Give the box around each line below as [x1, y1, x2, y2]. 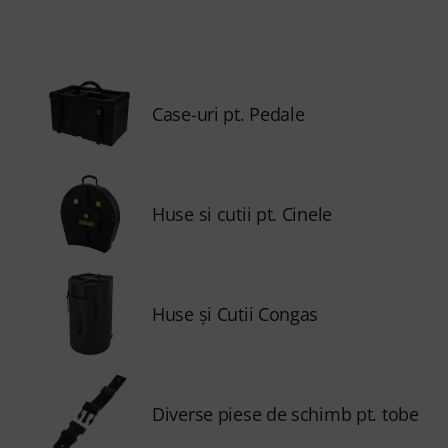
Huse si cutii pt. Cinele [152, 202, 333, 226]
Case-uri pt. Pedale [152, 102, 305, 126]
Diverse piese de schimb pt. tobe [152, 402, 419, 426]
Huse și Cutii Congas [152, 302, 319, 326]
